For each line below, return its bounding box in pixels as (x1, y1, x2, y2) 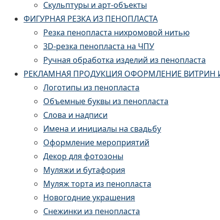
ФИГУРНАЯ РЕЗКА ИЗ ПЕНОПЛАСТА (24, 13, 158, 24)
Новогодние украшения (43, 192, 135, 203)
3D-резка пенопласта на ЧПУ (43, 41, 154, 52)
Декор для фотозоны (43, 151, 123, 162)
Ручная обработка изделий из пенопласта (43, 55, 206, 65)
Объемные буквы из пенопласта (43, 96, 168, 107)
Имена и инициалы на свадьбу (43, 123, 161, 134)
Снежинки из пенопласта (43, 206, 140, 217)
